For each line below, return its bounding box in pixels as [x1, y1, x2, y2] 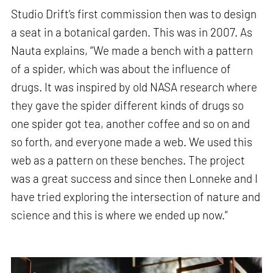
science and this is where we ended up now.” [11, 208, 229, 222]
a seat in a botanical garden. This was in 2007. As [11, 25, 253, 40]
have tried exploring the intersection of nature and [11, 190, 261, 204]
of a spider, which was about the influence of [11, 62, 232, 76]
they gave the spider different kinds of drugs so [11, 98, 244, 113]
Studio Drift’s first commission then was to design [11, 7, 257, 21]
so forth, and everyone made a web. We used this [11, 135, 253, 149]
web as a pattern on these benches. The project [11, 153, 246, 168]
